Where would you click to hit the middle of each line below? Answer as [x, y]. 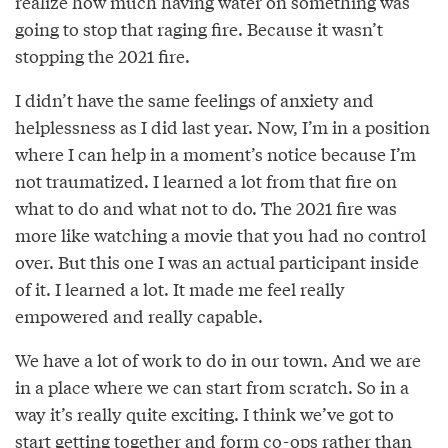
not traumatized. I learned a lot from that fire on [206, 181]
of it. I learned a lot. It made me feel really [180, 289]
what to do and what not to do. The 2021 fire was [206, 208]
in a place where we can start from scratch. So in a [212, 387]
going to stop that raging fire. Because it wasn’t [199, 29]
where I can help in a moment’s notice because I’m [215, 154]
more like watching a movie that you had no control [220, 235]
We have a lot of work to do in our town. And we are [218, 360]
